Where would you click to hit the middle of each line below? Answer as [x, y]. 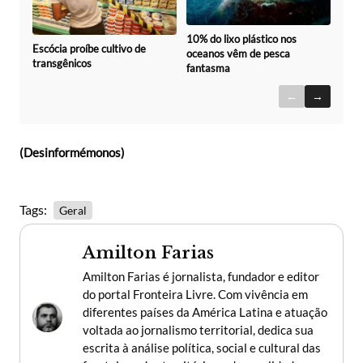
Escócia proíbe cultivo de [89, 49]
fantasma [208, 68]
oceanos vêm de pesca [238, 53]
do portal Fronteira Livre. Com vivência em [195, 294]
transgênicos [62, 64]
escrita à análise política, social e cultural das [202, 348]
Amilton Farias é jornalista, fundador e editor [201, 276]
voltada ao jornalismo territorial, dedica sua [198, 330]
